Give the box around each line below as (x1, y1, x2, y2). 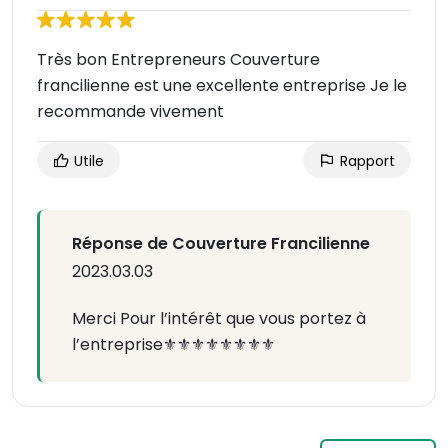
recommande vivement (37, 100, 224, 124)
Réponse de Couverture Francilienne (72, 232, 370, 256)
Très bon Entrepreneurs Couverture (37, 48, 320, 72)
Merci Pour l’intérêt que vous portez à (72, 307, 366, 331)
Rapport (336, 151, 395, 172)
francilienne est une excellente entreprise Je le (37, 74, 407, 98)
